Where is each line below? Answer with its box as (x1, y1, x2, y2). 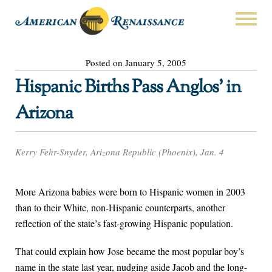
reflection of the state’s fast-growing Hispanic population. (15, 217, 233, 230)
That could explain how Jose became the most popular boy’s (15, 245, 244, 258)
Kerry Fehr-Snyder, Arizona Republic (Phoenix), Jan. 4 (15, 146, 224, 158)
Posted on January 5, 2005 (86, 56, 186, 69)
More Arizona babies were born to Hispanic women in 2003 (15, 185, 245, 199)
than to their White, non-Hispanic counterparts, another (15, 201, 225, 214)
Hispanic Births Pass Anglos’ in (15, 74, 241, 101)
